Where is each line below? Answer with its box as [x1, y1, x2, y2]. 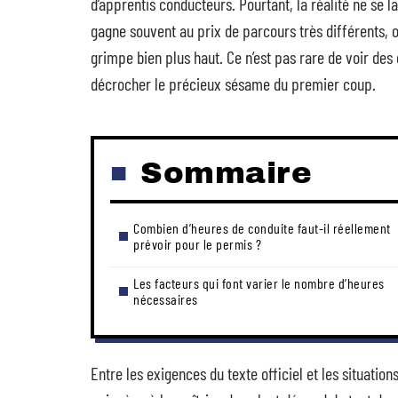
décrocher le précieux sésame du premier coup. [91, 73, 376, 94]
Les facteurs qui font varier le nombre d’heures [133, 275, 385, 291]
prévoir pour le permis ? [133, 235, 261, 252]
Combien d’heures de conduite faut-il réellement [133, 219, 391, 236]
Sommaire [140, 156, 312, 189]
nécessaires [133, 291, 198, 307]
